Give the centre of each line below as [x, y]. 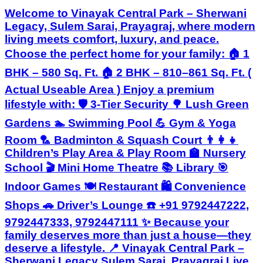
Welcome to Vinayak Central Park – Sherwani [126, 13]
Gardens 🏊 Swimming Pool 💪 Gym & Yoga [120, 123]
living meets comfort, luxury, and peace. [112, 39]
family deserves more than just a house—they [128, 235]
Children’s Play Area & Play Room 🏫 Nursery [125, 153]
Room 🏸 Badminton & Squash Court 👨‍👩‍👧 [122, 140]
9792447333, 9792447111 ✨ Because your [117, 222]
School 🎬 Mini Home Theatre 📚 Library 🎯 [117, 167]
